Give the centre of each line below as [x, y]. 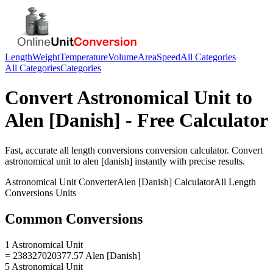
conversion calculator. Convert [203, 150]
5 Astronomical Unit [44, 266]
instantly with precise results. [189, 161]
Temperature [84, 57]
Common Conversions [74, 218]
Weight [46, 57]
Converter [97, 182]
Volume [123, 57]
